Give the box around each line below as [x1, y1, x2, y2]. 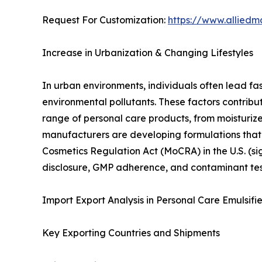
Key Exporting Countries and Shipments [42, 227, 220, 239]
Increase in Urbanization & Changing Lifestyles [42, 47, 253, 59]
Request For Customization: [42, 14, 168, 26]
